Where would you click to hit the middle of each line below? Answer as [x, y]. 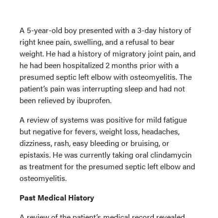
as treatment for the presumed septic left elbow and [107, 166]
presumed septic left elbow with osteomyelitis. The [106, 77]
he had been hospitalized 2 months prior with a [99, 65]
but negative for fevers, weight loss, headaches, [100, 131]
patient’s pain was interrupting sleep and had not [102, 88]
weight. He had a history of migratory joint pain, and [108, 53]
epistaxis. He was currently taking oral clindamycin [106, 154]
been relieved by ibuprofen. [65, 100]
